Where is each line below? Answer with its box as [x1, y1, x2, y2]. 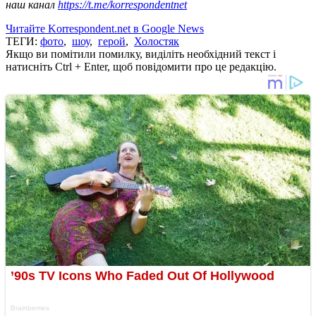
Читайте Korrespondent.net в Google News [6, 22, 204, 35]
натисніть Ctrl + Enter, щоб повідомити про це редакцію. [6, 60, 276, 73]
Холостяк [134, 35, 179, 47]
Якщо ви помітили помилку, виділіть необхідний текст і [6, 47, 276, 60]
